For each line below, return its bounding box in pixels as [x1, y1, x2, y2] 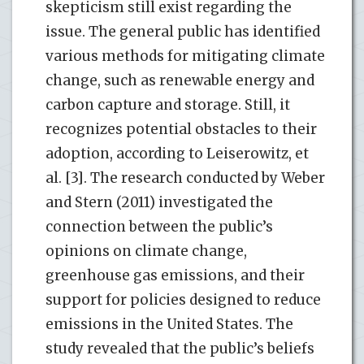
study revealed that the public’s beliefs [45, 339, 314, 357]
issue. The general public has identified [45, 22, 320, 41]
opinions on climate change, [45, 241, 247, 260]
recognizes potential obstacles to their [45, 119, 317, 138]
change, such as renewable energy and [45, 71, 314, 89]
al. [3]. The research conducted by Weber [45, 168, 325, 187]
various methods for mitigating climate [45, 46, 325, 65]
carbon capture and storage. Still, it [45, 95, 290, 114]
